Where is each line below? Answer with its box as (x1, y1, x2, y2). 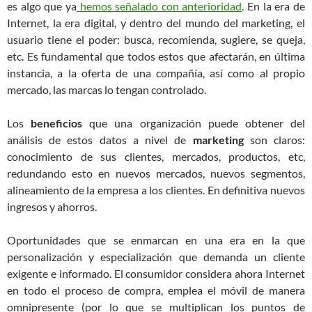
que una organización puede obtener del (82, 116, 306, 130)
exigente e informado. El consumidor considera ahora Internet (7, 267, 305, 280)
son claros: (243, 133, 306, 146)
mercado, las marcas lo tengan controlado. (7, 83, 206, 96)
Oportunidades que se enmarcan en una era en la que (7, 233, 305, 247)
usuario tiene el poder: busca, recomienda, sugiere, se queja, (7, 33, 305, 46)
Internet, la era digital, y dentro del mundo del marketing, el (7, 16, 305, 29)
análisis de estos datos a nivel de (7, 133, 193, 146)
